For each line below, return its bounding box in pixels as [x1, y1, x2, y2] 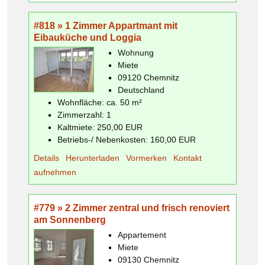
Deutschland [118, 85, 164, 95]
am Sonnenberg [34, 214, 106, 225]
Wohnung [118, 47, 154, 57]
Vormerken [126, 153, 167, 163]
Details [34, 153, 59, 163]
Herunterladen [66, 153, 119, 163]
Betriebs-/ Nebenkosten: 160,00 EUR [57, 134, 196, 144]
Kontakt [173, 153, 202, 163]
